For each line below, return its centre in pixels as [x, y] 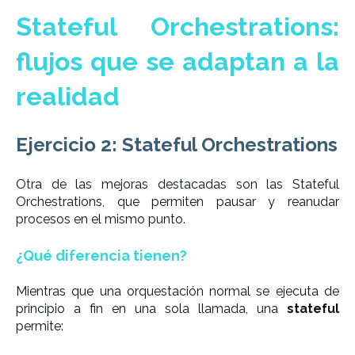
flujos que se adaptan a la [177, 61]
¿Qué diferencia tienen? [101, 256]
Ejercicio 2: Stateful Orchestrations [177, 145]
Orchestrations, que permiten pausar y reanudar [177, 201]
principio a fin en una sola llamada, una [151, 309]
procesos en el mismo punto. [101, 219]
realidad [68, 96]
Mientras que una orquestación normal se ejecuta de [177, 292]
